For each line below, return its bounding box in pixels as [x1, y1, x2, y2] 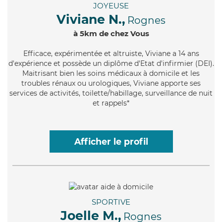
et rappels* [93, 99, 129, 108]
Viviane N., [56, 12, 125, 27]
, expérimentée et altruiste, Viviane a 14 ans [51, 49, 199, 58]
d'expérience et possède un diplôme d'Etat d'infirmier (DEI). [8, 59, 214, 68]
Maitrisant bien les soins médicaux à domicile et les [22, 69, 200, 78]
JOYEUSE [93, 1, 129, 11]
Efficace [23, 49, 51, 58]
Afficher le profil [74, 136, 148, 147]
